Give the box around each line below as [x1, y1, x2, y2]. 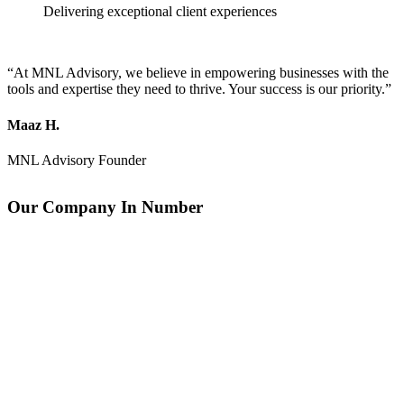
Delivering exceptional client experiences [43, 4, 277, 20]
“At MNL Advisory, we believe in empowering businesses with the [7, 65, 389, 81]
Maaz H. [7, 116, 60, 133]
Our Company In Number [7, 197, 203, 216]
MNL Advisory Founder [7, 151, 146, 168]
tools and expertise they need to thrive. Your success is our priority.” [7, 81, 391, 97]
